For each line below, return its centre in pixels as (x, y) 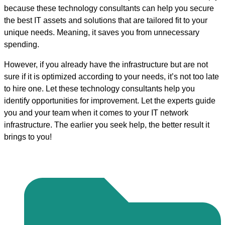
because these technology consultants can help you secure (109, 9)
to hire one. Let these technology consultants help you (99, 89)
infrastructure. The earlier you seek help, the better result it (107, 125)
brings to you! (28, 137)
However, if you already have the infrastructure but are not (106, 65)
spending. (23, 45)
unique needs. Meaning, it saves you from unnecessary (102, 33)
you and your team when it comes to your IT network (96, 113)
